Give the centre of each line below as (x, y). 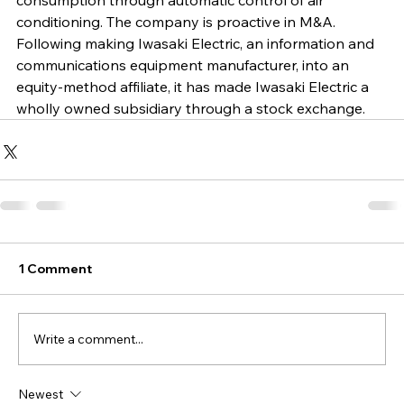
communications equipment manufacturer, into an (184, 65)
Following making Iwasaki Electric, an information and (197, 44)
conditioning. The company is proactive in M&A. (178, 22)
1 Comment (55, 269)
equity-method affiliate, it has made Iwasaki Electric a (194, 87)
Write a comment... (88, 339)
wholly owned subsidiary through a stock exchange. (191, 109)
